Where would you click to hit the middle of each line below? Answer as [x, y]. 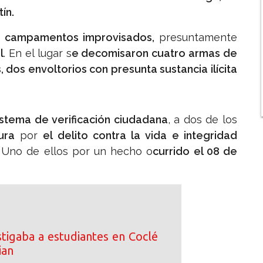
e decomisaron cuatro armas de [154, 53]
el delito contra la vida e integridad [140, 136]
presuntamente [196, 38]
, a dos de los [203, 120]
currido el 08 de [195, 151]
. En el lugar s [38, 53]
